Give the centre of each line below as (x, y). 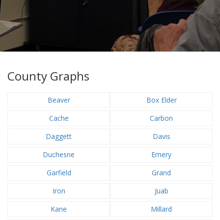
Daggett (59, 136)
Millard (161, 209)
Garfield (59, 173)
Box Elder (161, 100)
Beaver (59, 100)
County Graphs (48, 76)
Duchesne (59, 154)
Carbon (161, 118)
